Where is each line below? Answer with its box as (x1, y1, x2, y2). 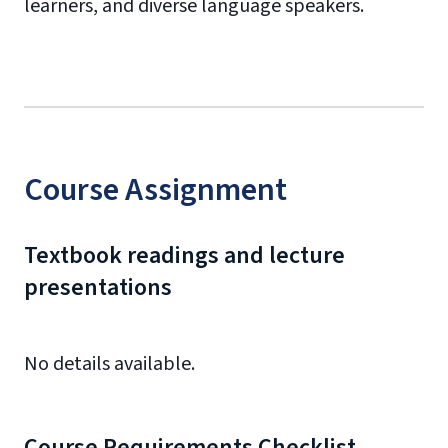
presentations (24, 270, 172, 305)
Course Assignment (24, 167, 287, 213)
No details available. (24, 350, 195, 378)
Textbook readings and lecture (24, 238, 345, 273)
